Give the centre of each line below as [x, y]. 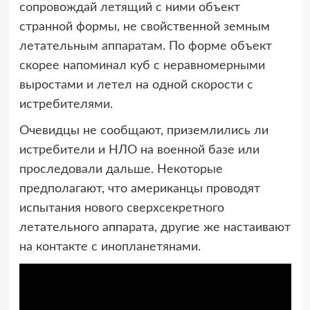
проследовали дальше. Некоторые [121, 170]
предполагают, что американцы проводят [139, 189]
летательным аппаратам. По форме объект [145, 47]
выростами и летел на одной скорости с [136, 85]
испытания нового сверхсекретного [121, 209]
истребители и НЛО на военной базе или [139, 151]
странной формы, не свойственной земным [144, 27]
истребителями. [66, 105]
